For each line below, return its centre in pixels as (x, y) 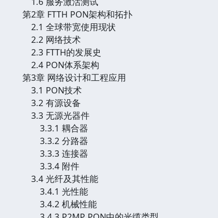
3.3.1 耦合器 (60, 128)
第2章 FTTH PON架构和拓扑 (82, 14)
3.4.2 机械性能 (64, 204)
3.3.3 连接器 (60, 153)
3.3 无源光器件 (60, 115)
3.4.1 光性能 (60, 191)
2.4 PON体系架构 (65, 64)
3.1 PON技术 (56, 90)
